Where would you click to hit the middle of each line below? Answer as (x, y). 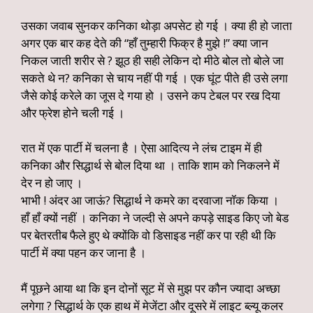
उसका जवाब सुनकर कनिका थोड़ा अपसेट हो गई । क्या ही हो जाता (156, 25)
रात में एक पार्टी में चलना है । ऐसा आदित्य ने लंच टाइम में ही (141, 148)
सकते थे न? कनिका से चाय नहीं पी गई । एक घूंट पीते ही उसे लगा (154, 78)
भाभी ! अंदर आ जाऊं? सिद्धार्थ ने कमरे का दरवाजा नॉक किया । (150, 200)
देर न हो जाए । (52, 183)
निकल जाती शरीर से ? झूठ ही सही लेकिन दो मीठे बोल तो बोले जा (152, 60)
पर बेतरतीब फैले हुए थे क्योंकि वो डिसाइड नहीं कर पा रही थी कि (148, 235)
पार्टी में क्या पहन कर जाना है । (83, 253)
